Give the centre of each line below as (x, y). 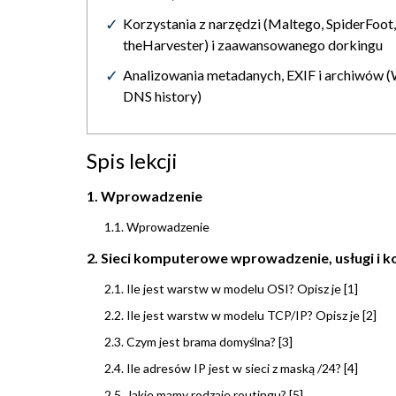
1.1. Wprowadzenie (157, 227)
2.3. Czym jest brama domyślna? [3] (198, 342)
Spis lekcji (132, 161)
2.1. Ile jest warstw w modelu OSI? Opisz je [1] (231, 289)
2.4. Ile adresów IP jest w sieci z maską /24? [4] (231, 369)
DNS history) (162, 96)
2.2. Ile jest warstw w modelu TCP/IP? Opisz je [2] (240, 316)
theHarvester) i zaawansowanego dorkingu (253, 45)
